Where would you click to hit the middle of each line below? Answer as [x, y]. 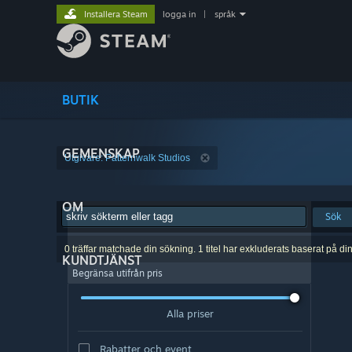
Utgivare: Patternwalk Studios [127, 158]
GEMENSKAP [101, 153]
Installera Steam [116, 14]
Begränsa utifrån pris [117, 273]
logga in [179, 14]
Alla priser [190, 313]
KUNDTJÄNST [102, 260]
